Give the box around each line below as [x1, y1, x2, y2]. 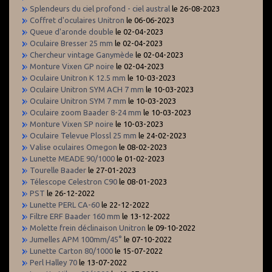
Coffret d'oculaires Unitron [30, 15, 124, 24]
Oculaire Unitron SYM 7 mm [30, 96, 126, 105]
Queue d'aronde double [30, 27, 114, 36]
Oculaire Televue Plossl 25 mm [30, 131, 137, 140]
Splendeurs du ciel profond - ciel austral [30, 4, 170, 13]
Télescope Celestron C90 [30, 177, 117, 186]
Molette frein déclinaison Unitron [30, 223, 146, 232]
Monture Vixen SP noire [30, 119, 114, 128]
